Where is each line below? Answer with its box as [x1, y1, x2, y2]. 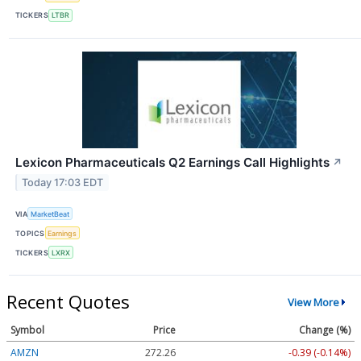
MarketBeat [31, 209, 70, 218]
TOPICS [15, 228, 45, 238]
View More [287, 294, 339, 309]
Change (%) [299, 323, 351, 338]
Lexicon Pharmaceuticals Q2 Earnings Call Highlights [15, 154, 330, 170]
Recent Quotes [6, 289, 130, 314]
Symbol [10, 323, 44, 338]
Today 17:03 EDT [22, 176, 104, 189]
